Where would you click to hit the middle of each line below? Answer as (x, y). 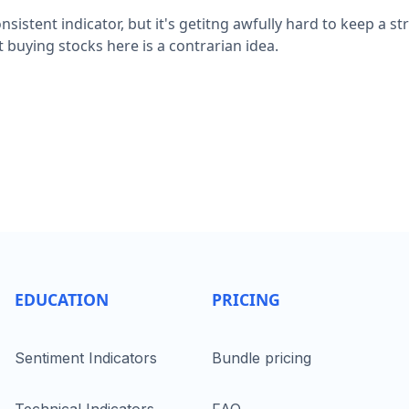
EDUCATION (62, 300)
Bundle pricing (262, 358)
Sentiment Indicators (86, 358)
